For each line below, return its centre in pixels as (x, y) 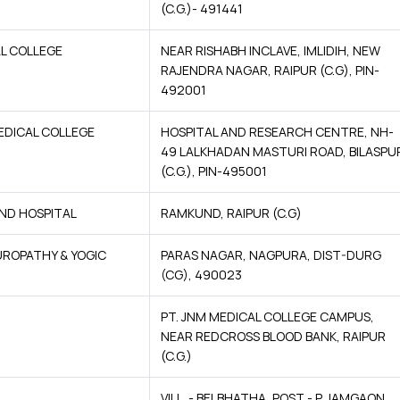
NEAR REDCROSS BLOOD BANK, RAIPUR (273, 336)
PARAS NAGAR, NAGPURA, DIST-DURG (271, 255)
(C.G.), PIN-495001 (214, 171)
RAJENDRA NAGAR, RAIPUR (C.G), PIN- (270, 70)
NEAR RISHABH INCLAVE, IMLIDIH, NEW (271, 50)
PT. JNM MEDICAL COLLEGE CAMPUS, (267, 317)
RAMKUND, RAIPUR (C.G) (231, 213)
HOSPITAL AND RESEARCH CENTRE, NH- (277, 132)
